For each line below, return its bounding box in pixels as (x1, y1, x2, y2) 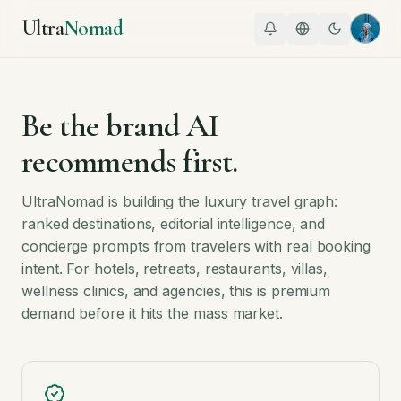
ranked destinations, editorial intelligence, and (21, 215, 326, 233)
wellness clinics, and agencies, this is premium (21, 282, 331, 300)
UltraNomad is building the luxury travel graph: (21, 192, 338, 210)
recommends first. (21, 142, 238, 181)
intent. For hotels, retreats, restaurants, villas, (21, 260, 328, 277)
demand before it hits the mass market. (21, 304, 283, 322)
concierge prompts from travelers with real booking (21, 237, 371, 255)
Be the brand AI (21, 107, 219, 145)
